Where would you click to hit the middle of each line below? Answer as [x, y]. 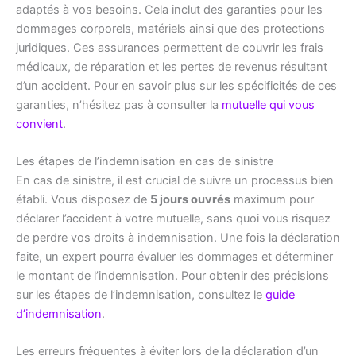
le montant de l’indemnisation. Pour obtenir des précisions [172, 275]
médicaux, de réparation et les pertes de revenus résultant [172, 66]
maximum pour [272, 199]
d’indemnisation [59, 313]
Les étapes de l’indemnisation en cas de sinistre [145, 161]
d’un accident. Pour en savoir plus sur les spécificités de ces [176, 85]
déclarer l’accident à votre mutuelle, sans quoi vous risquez [173, 218]
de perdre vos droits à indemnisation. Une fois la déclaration [178, 237]
